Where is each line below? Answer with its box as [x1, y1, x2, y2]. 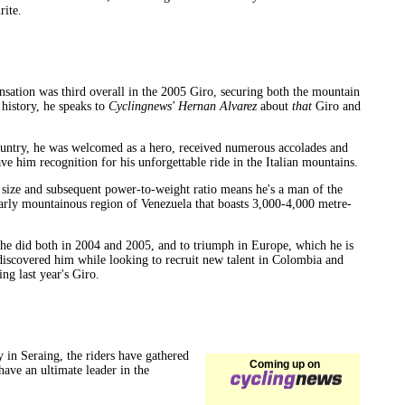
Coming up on [250, 358, 320, 371]
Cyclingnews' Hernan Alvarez [108, 99, 257, 113]
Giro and [312, 99, 361, 113]
